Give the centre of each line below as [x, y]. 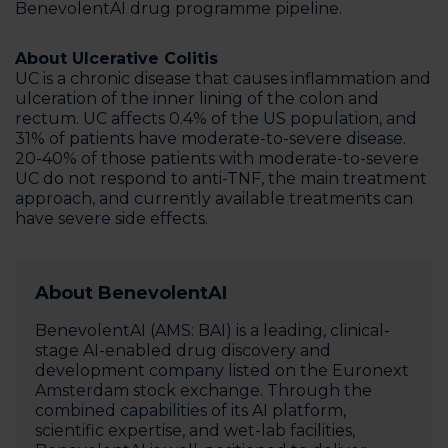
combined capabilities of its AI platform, [190, 410]
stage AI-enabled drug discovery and [183, 350]
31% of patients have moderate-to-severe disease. [210, 138]
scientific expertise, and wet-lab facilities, [195, 430]
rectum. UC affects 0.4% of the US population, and [216, 118]
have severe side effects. [111, 218]
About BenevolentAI [131, 293]
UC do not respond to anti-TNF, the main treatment [221, 178]
